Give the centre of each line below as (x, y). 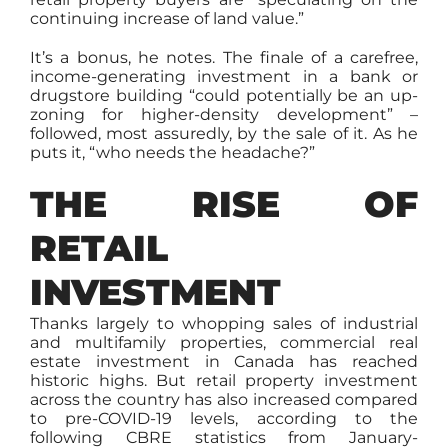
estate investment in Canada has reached (224, 361)
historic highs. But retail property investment (224, 380)
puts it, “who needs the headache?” (172, 152)
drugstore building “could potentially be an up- (224, 95)
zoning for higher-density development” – (224, 114)
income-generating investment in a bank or (224, 76)
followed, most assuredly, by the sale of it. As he (224, 133)
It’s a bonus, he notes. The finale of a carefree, (224, 57)
